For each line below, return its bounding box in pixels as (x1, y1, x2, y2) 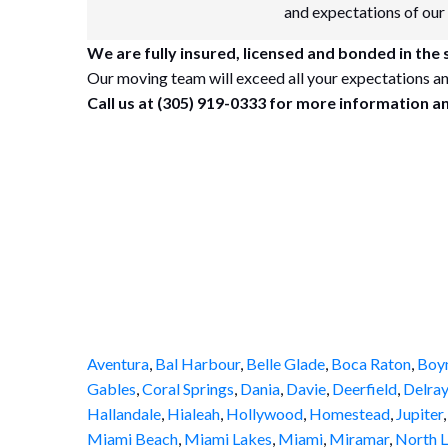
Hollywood (226, 404, 303, 423)
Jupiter (396, 404, 443, 423)
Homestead (309, 404, 390, 423)
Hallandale (87, 404, 161, 423)
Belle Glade (246, 354, 325, 373)
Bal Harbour (155, 354, 240, 373)
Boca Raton (331, 354, 411, 373)
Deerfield (332, 379, 397, 398)
